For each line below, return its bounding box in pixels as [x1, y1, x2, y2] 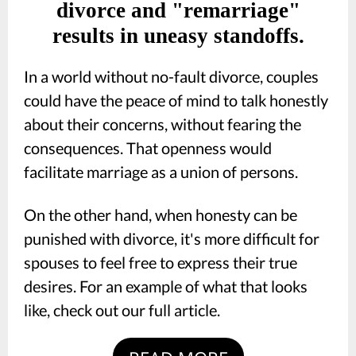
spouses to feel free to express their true [24, 253, 297, 272]
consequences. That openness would [24, 138, 272, 157]
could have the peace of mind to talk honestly [24, 91, 328, 110]
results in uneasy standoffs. [52, 24, 304, 48]
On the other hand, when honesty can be [24, 205, 297, 224]
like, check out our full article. [24, 300, 220, 319]
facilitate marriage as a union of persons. [24, 162, 298, 181]
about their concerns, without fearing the [24, 114, 301, 133]
